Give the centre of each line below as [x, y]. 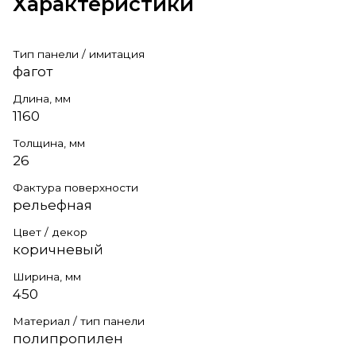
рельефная [52, 205]
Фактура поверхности [75, 187]
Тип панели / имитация [79, 54]
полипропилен [68, 338]
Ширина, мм [47, 276]
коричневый [58, 249]
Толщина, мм [49, 143]
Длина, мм [42, 98]
